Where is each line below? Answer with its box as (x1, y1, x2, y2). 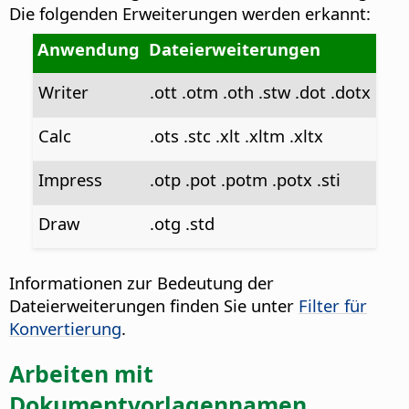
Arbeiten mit (9, 358, 153, 390)
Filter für (299, 293, 367, 317)
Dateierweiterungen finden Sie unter (9, 293, 299, 317)
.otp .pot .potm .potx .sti (149, 167, 341, 191)
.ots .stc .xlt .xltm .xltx (149, 123, 323, 147)
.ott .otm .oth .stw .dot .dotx (149, 79, 371, 103)
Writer (37, 79, 89, 103)
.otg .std (149, 211, 215, 235)
